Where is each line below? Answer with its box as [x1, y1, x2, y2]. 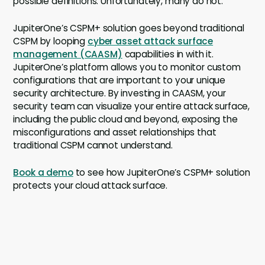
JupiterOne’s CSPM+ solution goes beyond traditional [13, 22, 244, 35]
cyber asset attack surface [88, 35, 214, 48]
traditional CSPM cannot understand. [13, 139, 173, 152]
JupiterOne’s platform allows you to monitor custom [13, 61, 241, 74]
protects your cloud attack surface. [13, 179, 168, 192]
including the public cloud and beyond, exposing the [13, 113, 238, 126]
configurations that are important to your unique [13, 74, 226, 87]
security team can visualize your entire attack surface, [13, 100, 250, 113]
